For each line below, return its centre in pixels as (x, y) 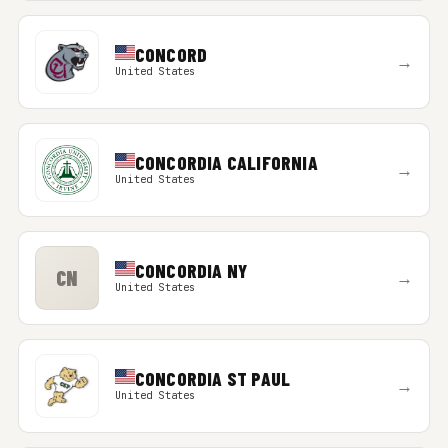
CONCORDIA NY (191, 270)
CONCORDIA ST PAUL (212, 378)
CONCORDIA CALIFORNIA (226, 162)
